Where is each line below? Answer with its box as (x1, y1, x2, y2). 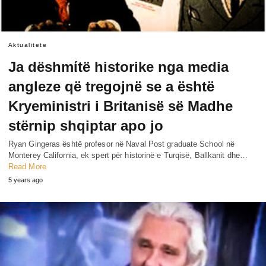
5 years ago (8, 176, 43, 183)
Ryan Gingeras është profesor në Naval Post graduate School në (8, 139, 235, 148)
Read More (8, 161, 46, 171)
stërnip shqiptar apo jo (8, 117, 163, 134)
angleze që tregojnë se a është (8, 78, 214, 94)
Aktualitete (8, 41, 47, 48)
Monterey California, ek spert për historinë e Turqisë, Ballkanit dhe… (8, 150, 248, 160)
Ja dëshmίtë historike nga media (8, 58, 229, 75)
